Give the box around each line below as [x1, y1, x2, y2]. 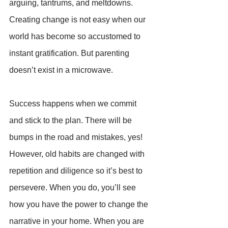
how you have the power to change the [9, 199, 150, 209]
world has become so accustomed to [9, 32, 142, 41]
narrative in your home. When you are [9, 216, 146, 225]
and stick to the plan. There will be [9, 116, 134, 125]
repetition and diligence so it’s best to [9, 166, 145, 175]
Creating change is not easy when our [9, 15, 148, 24]
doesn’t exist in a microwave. [9, 65, 113, 74]
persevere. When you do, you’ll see [9, 183, 138, 192]
